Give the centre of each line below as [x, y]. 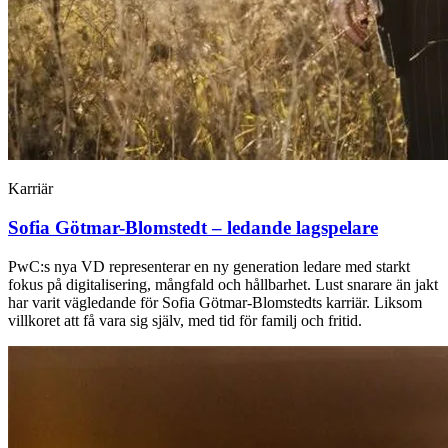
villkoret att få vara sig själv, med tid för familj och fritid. [185, 320]
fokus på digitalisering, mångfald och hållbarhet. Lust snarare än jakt [223, 284]
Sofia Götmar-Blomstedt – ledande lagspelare [193, 227]
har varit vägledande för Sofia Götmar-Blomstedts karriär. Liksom [215, 302]
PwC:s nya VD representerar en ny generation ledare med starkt [209, 266]
